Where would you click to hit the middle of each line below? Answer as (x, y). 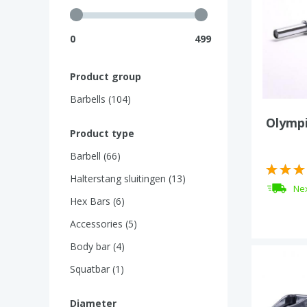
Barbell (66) (95, 156)
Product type (102, 133)
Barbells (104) (100, 99)
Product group (106, 76)
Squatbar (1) (97, 269)
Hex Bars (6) (97, 201)
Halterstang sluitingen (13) (128, 179)
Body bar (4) (97, 246)
